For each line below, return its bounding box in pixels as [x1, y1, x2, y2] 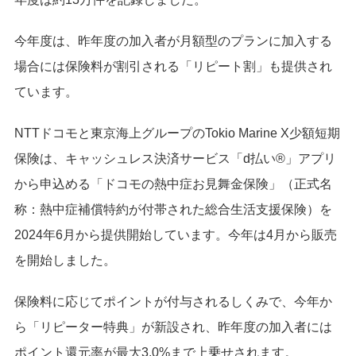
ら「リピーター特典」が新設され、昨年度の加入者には [14, 320, 332, 335]
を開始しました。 [14, 253, 116, 268]
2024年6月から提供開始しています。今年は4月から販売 [14, 228, 337, 242]
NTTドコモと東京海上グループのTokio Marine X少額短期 [14, 126, 340, 141]
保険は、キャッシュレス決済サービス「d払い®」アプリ [14, 152, 336, 166]
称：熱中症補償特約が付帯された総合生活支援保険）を [14, 203, 332, 217]
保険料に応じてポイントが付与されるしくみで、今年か [14, 295, 332, 309]
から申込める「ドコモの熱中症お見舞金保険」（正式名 [14, 177, 332, 192]
